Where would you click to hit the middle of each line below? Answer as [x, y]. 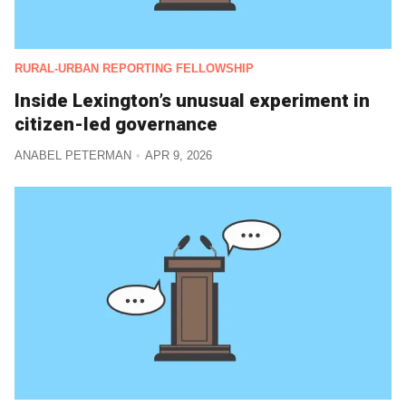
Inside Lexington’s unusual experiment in [192, 101]
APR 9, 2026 [178, 156]
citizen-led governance [116, 125]
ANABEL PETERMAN [73, 156]
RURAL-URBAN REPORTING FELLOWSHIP [134, 69]
